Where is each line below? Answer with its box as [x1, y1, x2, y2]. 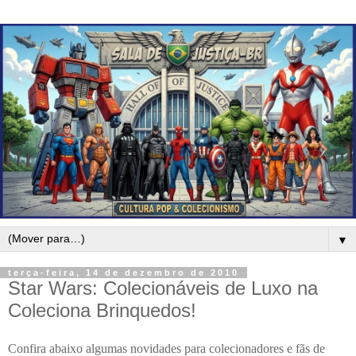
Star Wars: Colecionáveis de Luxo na [8, 277, 318, 299]
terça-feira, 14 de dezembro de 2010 [8, 267, 239, 277]
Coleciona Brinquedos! [8, 299, 196, 321]
